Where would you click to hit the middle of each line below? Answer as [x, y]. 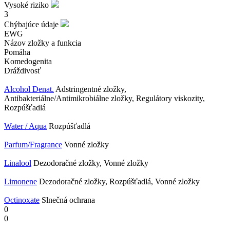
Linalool [18, 163]
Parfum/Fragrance [33, 145]
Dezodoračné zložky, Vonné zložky [91, 163]
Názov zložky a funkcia [43, 43]
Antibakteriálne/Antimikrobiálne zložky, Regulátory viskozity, [104, 99]
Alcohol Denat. [29, 89]
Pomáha [17, 52]
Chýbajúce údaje [32, 25]
